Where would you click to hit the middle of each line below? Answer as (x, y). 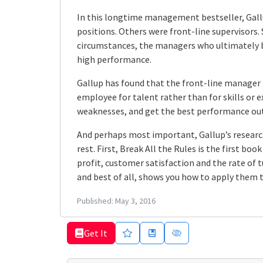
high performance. (114, 59)
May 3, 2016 (135, 201)
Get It (96, 233)
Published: (96, 201)
